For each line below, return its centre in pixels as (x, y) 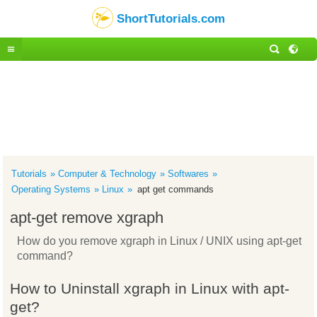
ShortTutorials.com (171, 18)
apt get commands (176, 189)
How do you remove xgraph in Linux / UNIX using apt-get (160, 241)
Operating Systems (51, 189)
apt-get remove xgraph (87, 218)
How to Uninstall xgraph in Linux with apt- (150, 288)
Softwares (189, 174)
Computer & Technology (108, 174)
